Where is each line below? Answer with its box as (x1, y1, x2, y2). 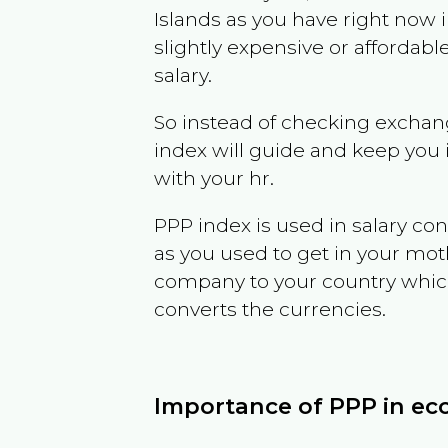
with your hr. (154, 165, 275, 190)
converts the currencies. (154, 296, 387, 321)
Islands (154, 6, 222, 31)
